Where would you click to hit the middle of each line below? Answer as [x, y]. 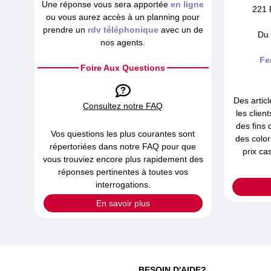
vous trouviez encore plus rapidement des [123, 159]
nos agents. [123, 43]
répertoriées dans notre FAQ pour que [123, 147]
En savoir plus [123, 203]
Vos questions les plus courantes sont [123, 134]
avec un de [181, 30]
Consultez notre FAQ [123, 106]
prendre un [65, 30]
